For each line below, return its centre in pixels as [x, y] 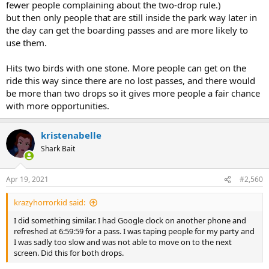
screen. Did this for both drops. [69, 253]
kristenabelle [71, 135]
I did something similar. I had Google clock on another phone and [130, 221]
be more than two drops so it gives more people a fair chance [133, 93]
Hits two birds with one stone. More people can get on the [126, 68]
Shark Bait [58, 148]
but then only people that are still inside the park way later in [131, 17]
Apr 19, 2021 [27, 180]
